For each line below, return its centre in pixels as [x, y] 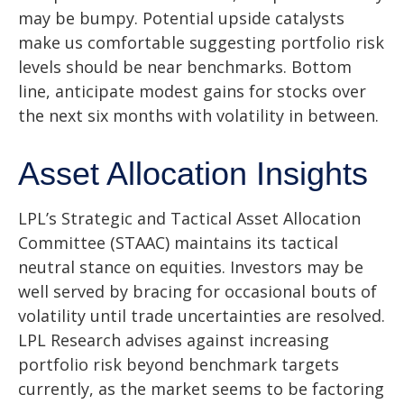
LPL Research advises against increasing [174, 340]
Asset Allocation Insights [193, 174]
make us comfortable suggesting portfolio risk [201, 43]
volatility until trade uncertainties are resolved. [202, 316]
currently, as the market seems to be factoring [201, 389]
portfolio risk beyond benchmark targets [179, 365]
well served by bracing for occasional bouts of [197, 292]
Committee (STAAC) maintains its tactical [178, 243]
